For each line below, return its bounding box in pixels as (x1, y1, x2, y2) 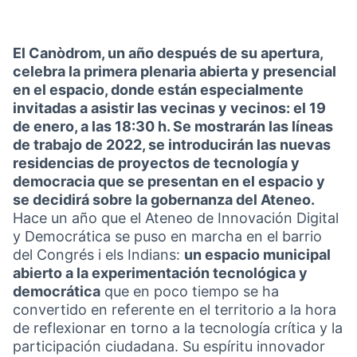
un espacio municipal (184, 246, 331, 263)
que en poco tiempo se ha (100, 283, 279, 300)
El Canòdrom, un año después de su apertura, (13, 45, 323, 61)
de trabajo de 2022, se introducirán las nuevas (13, 136, 331, 153)
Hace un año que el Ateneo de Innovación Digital (13, 210, 339, 226)
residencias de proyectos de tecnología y (13, 155, 300, 171)
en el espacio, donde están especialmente (13, 81, 304, 98)
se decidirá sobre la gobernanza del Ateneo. (13, 191, 315, 208)
